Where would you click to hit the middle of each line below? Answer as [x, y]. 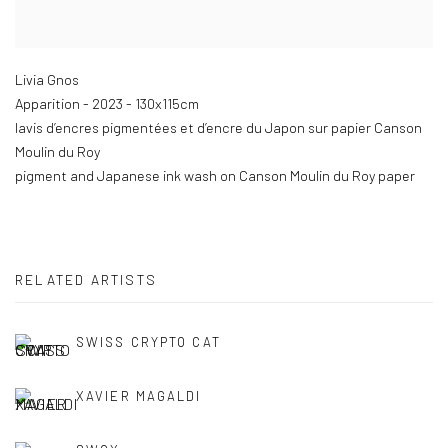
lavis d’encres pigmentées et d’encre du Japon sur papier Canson [218, 128]
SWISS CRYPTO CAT [148, 342]
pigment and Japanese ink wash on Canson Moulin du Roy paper [215, 176]
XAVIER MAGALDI [139, 396]
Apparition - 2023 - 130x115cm [107, 104]
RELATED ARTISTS [86, 280]
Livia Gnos [47, 80]
